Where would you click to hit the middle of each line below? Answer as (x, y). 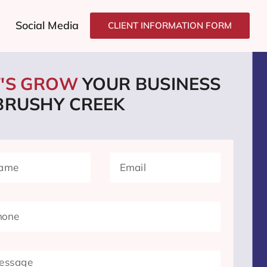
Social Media (47, 25)
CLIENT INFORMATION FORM (170, 25)
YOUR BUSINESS (152, 84)
